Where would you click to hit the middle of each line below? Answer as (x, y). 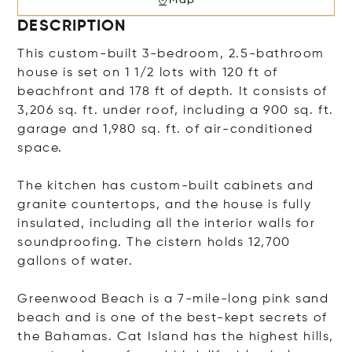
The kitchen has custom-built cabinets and (166, 186)
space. (40, 148)
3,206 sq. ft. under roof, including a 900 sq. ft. (176, 110)
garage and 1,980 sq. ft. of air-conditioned (165, 129)
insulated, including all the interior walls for (167, 224)
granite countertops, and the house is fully (165, 205)
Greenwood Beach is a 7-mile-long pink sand (173, 299)
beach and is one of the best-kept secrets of (172, 318)
